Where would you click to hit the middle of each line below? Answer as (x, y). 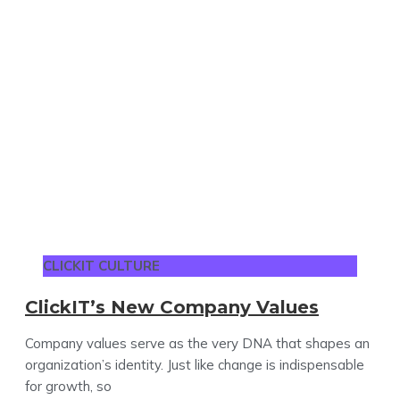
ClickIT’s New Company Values (172, 307)
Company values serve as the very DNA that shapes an (197, 343)
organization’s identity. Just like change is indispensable (195, 364)
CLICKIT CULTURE (101, 265)
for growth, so (68, 386)
